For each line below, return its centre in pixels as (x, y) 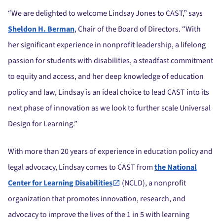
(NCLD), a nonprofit (153, 183)
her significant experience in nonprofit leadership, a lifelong (107, 45)
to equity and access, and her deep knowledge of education (106, 77)
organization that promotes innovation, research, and (97, 199)
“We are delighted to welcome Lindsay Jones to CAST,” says (105, 14)
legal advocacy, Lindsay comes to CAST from (81, 167)
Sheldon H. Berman (41, 29)
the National (176, 167)
